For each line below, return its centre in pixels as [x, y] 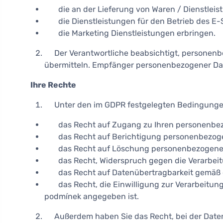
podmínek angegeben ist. [92, 196]
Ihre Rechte [53, 85]
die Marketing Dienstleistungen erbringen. [130, 33]
